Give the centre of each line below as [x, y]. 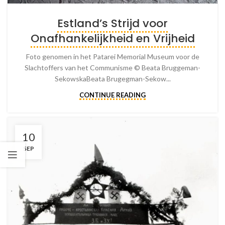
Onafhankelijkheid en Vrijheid [113, 38]
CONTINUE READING [113, 95]
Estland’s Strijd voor [113, 23]
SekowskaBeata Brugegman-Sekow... [113, 78]
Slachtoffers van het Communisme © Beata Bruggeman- [113, 67]
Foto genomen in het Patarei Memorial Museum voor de [113, 56]
